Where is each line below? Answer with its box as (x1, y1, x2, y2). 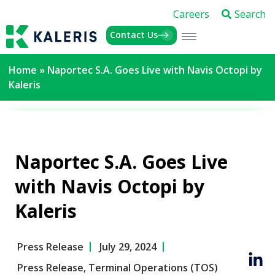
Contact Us (109, 29, 158, 41)
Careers (173, 7, 209, 21)
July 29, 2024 (99, 239, 157, 254)
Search (234, 7, 266, 21)
